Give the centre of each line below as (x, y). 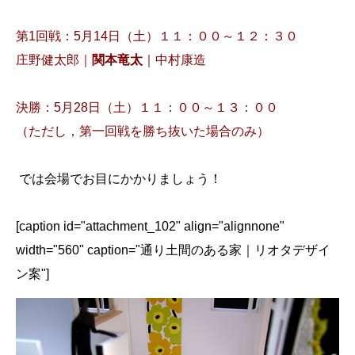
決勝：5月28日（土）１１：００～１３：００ (147, 107)
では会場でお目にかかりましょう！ (119, 178)
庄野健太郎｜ (54, 59)
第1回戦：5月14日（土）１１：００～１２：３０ (163, 36)
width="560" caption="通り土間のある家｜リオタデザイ (173, 250)
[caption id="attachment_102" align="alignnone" (150, 226)
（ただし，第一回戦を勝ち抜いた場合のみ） (143, 131)
